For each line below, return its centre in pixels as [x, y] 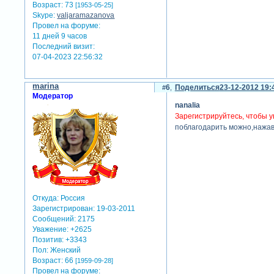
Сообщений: [54, 219]
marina [46, 86]
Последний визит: [64, 47]
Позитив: [48, 240]
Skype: [44, 16]
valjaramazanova [86, 16]
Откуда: [46, 198]
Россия [72, 198]
